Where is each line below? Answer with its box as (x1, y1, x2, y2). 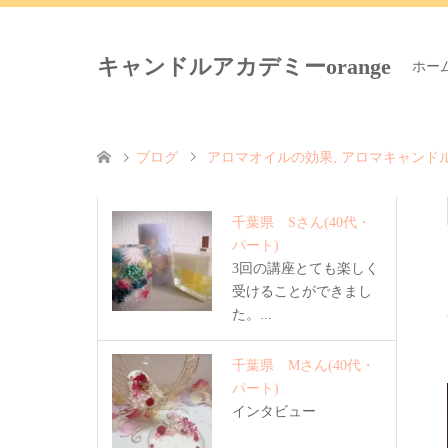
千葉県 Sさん (232, 215, 324, 230)
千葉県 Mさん (232, 358, 328, 373)
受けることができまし (232, 284, 372, 299)
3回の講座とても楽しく (232, 261, 379, 276)
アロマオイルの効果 (207, 150, 333, 165)
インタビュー (232, 404, 316, 419)
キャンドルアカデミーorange (97, 54, 391, 79)
